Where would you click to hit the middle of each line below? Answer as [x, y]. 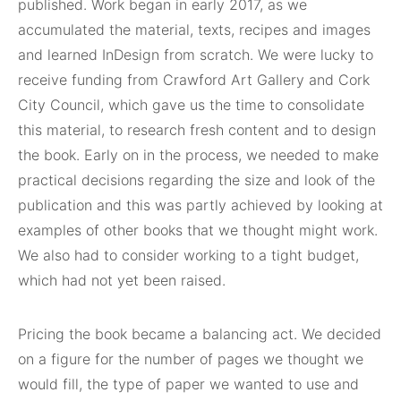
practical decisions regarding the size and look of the [196, 180]
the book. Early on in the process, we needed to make [198, 155]
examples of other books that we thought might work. [198, 230]
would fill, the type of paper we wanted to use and [188, 384]
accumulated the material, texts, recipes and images [194, 30]
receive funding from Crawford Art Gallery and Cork [194, 80]
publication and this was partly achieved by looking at [200, 205]
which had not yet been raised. [122, 280]
